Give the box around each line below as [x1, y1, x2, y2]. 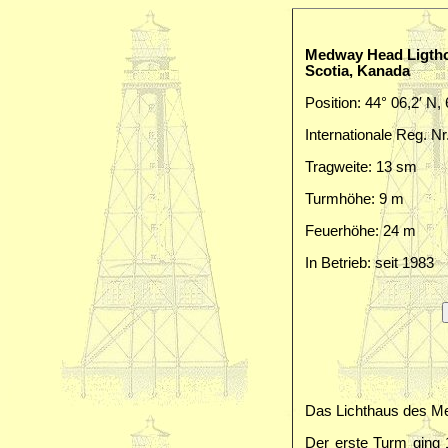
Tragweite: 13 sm [305, 159, 417, 175]
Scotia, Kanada [305, 63, 410, 79]
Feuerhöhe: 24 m [305, 223, 416, 239]
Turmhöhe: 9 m [305, 191, 404, 207]
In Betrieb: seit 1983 [305, 255, 434, 271]
